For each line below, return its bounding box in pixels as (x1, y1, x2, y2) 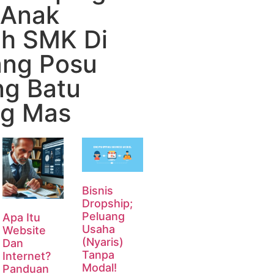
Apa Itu (2, 210, 40, 224)
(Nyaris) (81, 235, 124, 248)
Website (2, 223, 46, 237)
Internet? (2, 249, 51, 262)
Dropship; (81, 196, 133, 210)
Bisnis (81, 183, 113, 197)
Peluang (81, 209, 125, 223)
